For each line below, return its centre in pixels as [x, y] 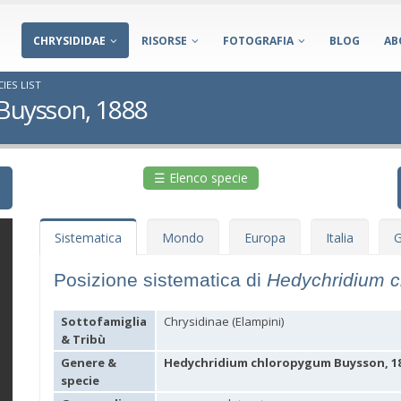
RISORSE [164, 41]
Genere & [89, 363]
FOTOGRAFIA [258, 41]
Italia [340, 238]
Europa [265, 238]
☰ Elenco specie [200, 178]
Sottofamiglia [104, 321]
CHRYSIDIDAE [69, 41]
